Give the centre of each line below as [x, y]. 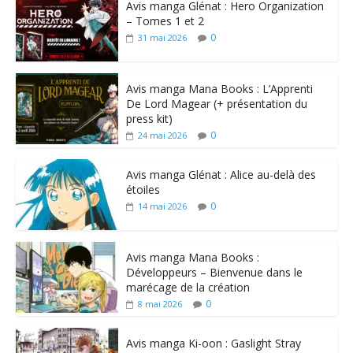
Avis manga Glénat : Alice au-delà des [221, 175]
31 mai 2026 [162, 38]
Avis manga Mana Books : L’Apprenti [219, 89]
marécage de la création [188, 288]
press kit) [149, 119]
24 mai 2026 [162, 136]
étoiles [143, 190]
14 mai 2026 [162, 206]
